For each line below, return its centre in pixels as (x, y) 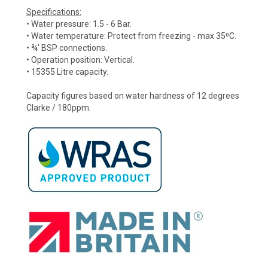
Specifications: (54, 12)
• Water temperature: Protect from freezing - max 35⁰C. (131, 36)
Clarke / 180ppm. (58, 108)
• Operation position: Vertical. (80, 60)
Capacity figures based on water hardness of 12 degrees (133, 96)
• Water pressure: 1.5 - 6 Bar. (79, 24)
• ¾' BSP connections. (66, 48)
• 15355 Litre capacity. (67, 72)
